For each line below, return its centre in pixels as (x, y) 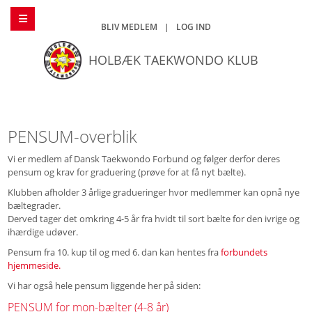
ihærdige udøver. (42, 232)
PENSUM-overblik (72, 136)
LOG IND (194, 27)
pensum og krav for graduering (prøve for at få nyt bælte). (126, 172)
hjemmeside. (34, 265)
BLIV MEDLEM (129, 27)
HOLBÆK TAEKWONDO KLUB (174, 60)
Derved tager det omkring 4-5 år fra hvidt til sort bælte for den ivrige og (153, 218)
